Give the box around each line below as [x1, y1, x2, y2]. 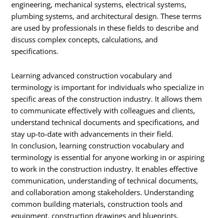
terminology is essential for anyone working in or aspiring [11, 152, 205, 162]
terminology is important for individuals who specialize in [11, 82, 204, 92]
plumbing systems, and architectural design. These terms [11, 11, 202, 21]
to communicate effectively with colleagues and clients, [11, 105, 196, 115]
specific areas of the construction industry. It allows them [11, 93, 202, 104]
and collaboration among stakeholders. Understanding [11, 187, 194, 197]
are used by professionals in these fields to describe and [11, 23, 199, 33]
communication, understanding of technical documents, [11, 175, 199, 185]
